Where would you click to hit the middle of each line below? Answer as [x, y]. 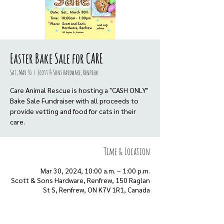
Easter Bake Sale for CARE [56, 58]
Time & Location [127, 151]
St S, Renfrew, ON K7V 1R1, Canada [96, 189]
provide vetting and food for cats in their [73, 111]
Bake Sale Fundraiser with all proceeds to [74, 100]
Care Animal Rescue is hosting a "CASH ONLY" [79, 90]
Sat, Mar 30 [21, 72]
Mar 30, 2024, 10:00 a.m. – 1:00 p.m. [95, 170]
